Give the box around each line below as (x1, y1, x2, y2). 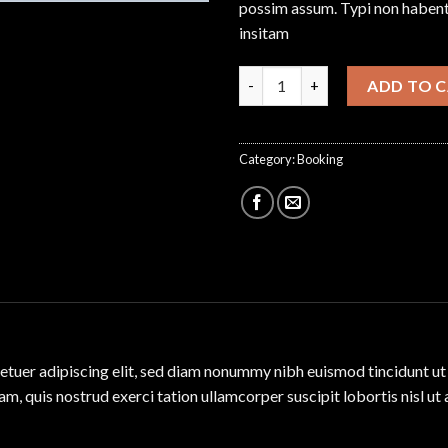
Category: (239, 150, 297, 167)
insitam (239, 22, 289, 42)
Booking (297, 150, 343, 167)
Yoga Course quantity (238, 67, 388, 85)
